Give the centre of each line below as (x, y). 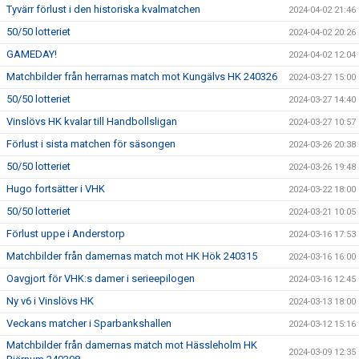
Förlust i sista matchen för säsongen (91, 144)
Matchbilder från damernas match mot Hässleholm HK (132, 345)
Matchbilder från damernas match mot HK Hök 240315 (132, 256)
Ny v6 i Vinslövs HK (50, 301)
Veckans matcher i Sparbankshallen (89, 323)
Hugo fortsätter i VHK (56, 189)
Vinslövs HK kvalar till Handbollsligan (92, 121)
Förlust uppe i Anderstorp (66, 234)
